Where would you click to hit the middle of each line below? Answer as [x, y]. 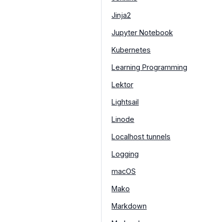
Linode [123, 119]
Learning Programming [149, 67]
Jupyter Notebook [142, 33]
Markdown [129, 206]
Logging [125, 154]
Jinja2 [121, 15]
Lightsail [125, 102]
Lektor [122, 84]
